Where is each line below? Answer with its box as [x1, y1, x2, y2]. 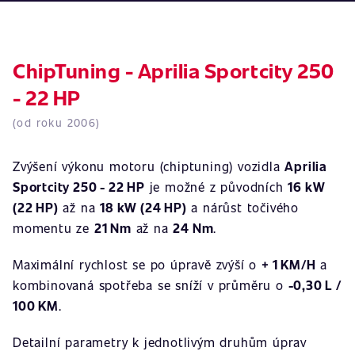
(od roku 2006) [13, 115, 101, 130]
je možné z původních [144, 178, 288, 195]
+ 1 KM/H [261, 256, 316, 273]
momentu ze [13, 219, 94, 236]
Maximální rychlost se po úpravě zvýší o [13, 256, 261, 273]
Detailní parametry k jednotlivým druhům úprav [13, 334, 307, 350]
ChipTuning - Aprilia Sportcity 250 [13, 56, 334, 84]
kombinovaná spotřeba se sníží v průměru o [13, 277, 288, 293]
